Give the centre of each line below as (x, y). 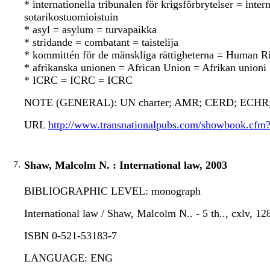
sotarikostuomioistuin (71, 17)
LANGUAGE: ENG (68, 258)
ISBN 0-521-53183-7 (71, 236)
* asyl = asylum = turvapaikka (90, 30)
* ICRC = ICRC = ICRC (78, 80)
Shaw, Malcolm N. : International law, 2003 (126, 165)
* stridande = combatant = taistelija (101, 42)
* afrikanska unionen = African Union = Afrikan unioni (145, 68)
